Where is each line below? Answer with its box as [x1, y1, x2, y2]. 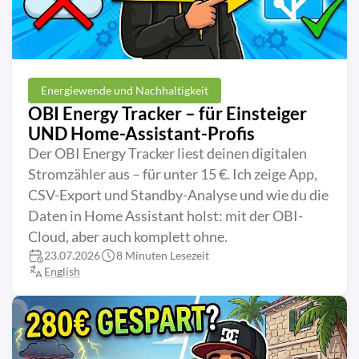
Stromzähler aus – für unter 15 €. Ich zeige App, [28, 165, 317, 183]
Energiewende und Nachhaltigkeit [41, 83, 208, 97]
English [44, 264, 80, 278]
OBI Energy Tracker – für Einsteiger [28, 102, 307, 124]
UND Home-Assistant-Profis [28, 122, 255, 144]
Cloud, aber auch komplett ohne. [28, 228, 228, 245]
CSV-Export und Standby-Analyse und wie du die [28, 186, 329, 204]
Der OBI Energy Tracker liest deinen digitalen [28, 144, 307, 162]
